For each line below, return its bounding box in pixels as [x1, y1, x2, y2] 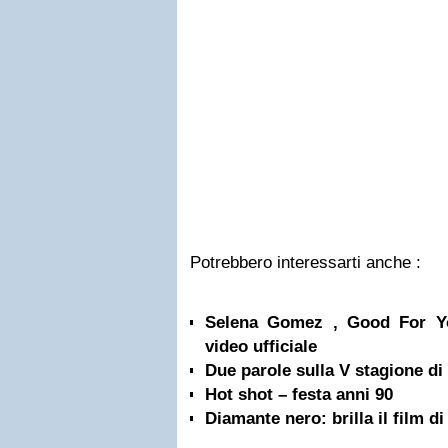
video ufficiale [205, 337, 317, 356]
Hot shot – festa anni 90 [205, 385, 393, 404]
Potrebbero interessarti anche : [190, 253, 421, 272]
